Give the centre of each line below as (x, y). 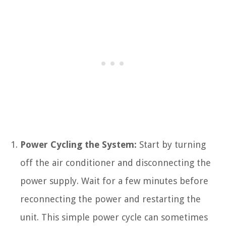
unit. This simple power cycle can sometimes (114, 217)
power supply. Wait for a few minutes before (114, 181)
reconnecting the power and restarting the (110, 199)
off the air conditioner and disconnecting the (116, 163)
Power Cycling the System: (78, 145)
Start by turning (171, 145)
